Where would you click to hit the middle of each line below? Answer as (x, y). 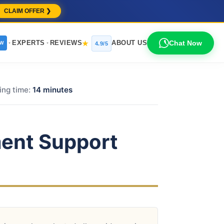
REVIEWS (66, 42)
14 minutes (52, 90)
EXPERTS (28, 42)
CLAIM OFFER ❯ (27, 11)
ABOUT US (129, 42)
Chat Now (185, 43)
